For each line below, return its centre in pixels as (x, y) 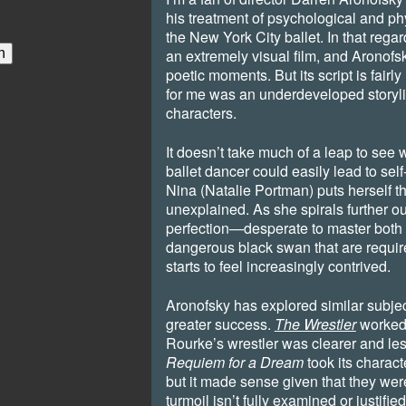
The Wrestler (315, 324)
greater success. (220, 324)
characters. (201, 113)
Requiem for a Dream (234, 362)
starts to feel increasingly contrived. (278, 266)
